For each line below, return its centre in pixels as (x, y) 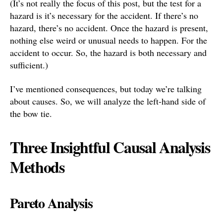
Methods (37, 166)
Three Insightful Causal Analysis (110, 147)
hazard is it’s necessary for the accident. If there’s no (104, 15)
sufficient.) (29, 65)
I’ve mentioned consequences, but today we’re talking (106, 88)
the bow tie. (31, 113)
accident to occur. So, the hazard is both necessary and (108, 53)
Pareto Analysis (51, 203)
